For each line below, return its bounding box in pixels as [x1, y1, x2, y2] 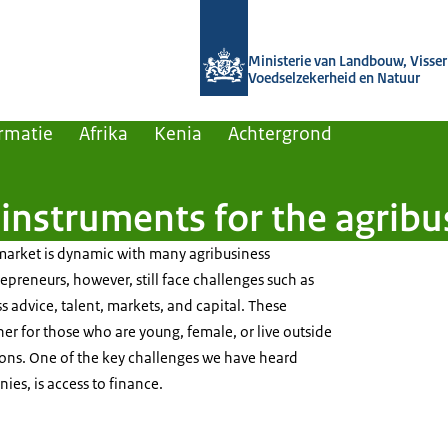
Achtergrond [228, 122, 332, 146]
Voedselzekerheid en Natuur [248, 69, 420, 87]
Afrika [79, 122, 128, 146]
